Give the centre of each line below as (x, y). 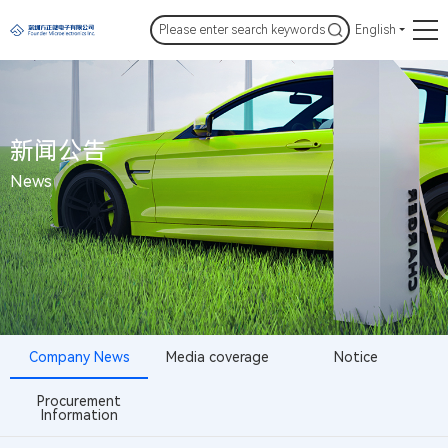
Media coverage (218, 356)
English (375, 29)
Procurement (79, 400)
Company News (79, 356)
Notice (355, 356)
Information (79, 414)
